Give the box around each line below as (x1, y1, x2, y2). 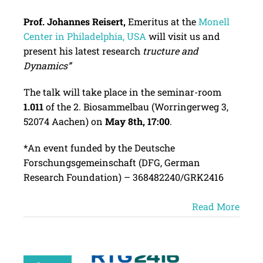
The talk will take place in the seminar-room (23, 86, 221, 99)
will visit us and (146, 30, 220, 43)
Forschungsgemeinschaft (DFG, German (23, 156, 200, 169)
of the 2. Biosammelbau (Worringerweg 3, (43, 100, 228, 113)
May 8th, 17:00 (104, 115, 170, 128)
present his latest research (23, 45, 143, 58)
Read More (192, 200, 240, 213)
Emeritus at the (125, 15, 198, 28)
